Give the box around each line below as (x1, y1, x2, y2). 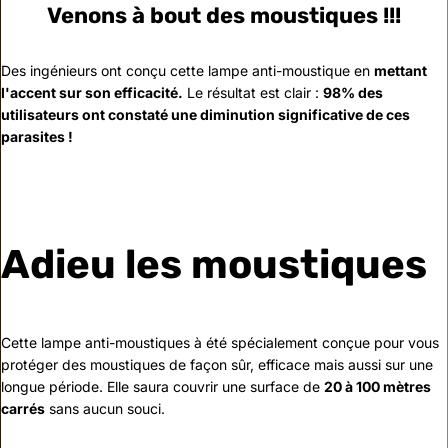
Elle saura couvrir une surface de (107, 378, 324, 396)
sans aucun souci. (45, 400, 169, 418)
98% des (323, 84, 383, 101)
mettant (374, 62, 427, 79)
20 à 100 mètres (324, 378, 431, 396)
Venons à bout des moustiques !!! (47, 2, 401, 29)
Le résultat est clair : (183, 84, 323, 101)
